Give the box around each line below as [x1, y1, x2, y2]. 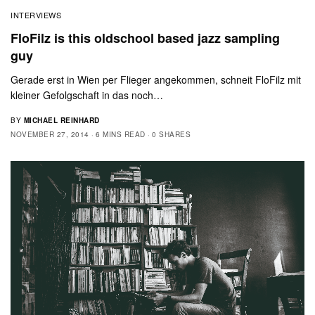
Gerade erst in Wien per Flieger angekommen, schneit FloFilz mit [11, 72, 302, 87]
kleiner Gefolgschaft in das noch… [11, 88, 164, 103]
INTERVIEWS [11, 9, 62, 21]
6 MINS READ [96, 129, 146, 140]
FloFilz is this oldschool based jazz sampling [11, 29, 280, 48]
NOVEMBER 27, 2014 [11, 129, 89, 140]
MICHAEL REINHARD [23, 115, 100, 126]
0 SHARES [152, 129, 191, 140]
